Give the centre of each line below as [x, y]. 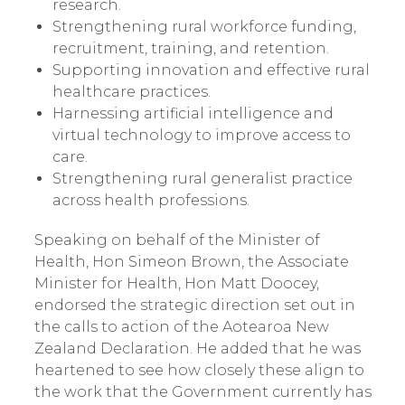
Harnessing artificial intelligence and [193, 113]
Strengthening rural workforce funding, [204, 27]
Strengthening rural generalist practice [202, 179]
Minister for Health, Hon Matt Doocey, [176, 283]
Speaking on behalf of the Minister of [177, 240]
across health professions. [151, 200]
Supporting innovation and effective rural [211, 70]
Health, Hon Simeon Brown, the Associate [191, 262]
